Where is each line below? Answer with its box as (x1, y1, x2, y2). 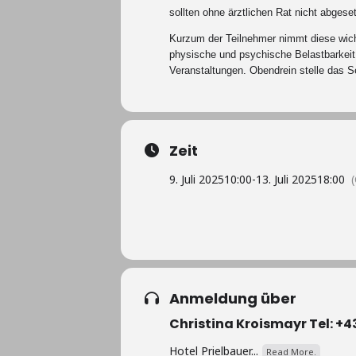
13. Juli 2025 (256, 172, 317, 187)
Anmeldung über (169, 288, 296, 308)
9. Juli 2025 (169, 172, 224, 187)
